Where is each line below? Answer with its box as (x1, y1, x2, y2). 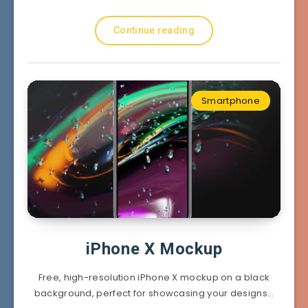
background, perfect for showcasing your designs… (34, 286, 274, 300)
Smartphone (201, 93, 260, 107)
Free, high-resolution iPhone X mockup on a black (38, 270, 270, 284)
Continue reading (113, 24, 195, 36)
